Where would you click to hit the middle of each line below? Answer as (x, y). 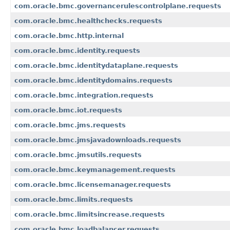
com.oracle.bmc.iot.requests (68, 110)
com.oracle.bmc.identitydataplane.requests (96, 66)
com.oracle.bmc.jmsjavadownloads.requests (98, 140)
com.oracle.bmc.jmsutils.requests (78, 155)
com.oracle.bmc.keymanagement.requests (95, 170)
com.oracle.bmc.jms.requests (70, 125)
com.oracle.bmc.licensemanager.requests (93, 185)
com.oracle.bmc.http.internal (69, 36)
